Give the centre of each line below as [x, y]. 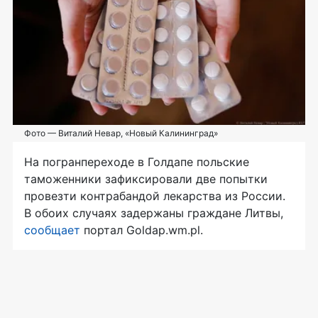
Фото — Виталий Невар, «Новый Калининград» [121, 133]
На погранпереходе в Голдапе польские [137, 162]
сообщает [54, 230]
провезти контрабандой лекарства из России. [155, 196]
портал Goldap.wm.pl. [143, 230]
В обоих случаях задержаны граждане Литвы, [154, 213]
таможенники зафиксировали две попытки [146, 179]
